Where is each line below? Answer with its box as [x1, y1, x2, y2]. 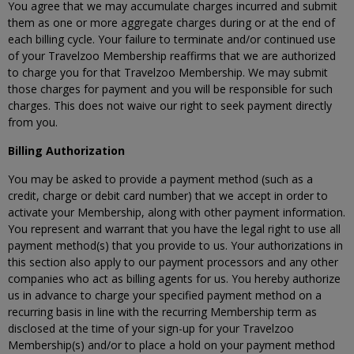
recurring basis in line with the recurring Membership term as [8, 304, 317, 319]
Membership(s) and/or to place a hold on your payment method [8, 337, 335, 352]
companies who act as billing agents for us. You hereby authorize [8, 271, 341, 286]
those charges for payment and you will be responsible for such [8, 81, 333, 96]
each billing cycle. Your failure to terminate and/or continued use [8, 32, 336, 47]
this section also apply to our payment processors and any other [8, 254, 338, 269]
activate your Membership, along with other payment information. [8, 205, 345, 220]
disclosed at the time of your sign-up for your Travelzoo [8, 321, 294, 336]
